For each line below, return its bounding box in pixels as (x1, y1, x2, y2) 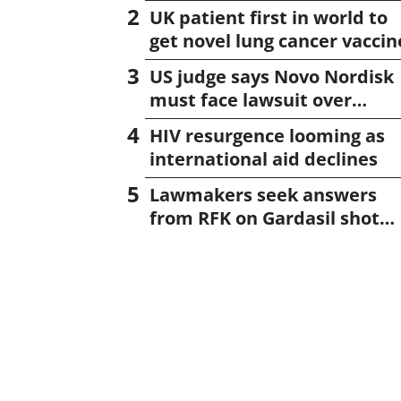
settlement (149, 229, 250, 253)
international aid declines (149, 147, 378, 171)
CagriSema (149, 111, 244, 135)
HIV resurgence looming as (149, 124, 385, 148)
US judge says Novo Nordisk (149, 64, 394, 89)
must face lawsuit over (149, 88, 352, 112)
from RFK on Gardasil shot (149, 206, 380, 230)
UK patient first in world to (149, 5, 388, 30)
